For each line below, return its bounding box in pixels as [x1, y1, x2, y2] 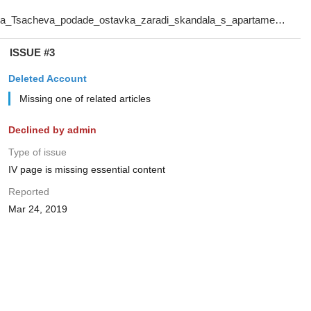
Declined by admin [8, 124, 96, 135]
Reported [8, 186, 49, 197]
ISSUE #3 [9, 47, 55, 58]
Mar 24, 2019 [8, 203, 67, 215]
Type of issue [8, 146, 67, 158]
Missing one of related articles [19, 93, 151, 104]
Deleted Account [8, 73, 87, 84]
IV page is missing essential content [8, 164, 165, 175]
